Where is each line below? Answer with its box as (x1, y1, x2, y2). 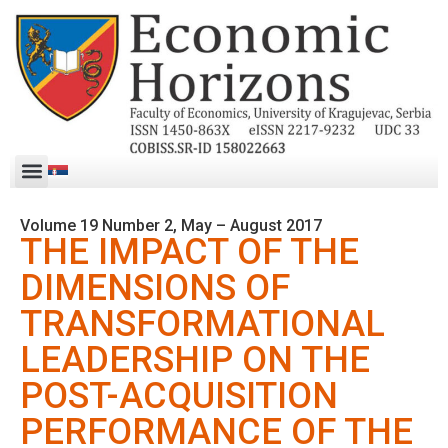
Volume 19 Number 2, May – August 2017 (20, 215, 322, 235)
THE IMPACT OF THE (20, 230, 359, 273)
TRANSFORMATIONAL (20, 302, 385, 345)
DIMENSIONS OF (20, 266, 290, 309)
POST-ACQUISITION (20, 374, 338, 417)
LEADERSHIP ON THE (20, 338, 370, 381)
